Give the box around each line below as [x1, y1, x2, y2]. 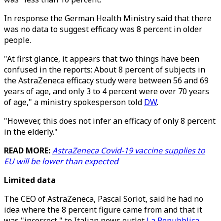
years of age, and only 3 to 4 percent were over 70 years [4, 86, 209, 97]
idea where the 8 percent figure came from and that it [4, 204, 202, 215]
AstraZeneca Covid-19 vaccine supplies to [52, 145, 205, 156]
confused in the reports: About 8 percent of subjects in [4, 64, 205, 75]
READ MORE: [4, 145, 52, 156]
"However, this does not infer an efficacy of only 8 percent [4, 115, 216, 126]
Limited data [4, 175, 56, 185]
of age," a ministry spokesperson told [4, 97, 144, 108]
